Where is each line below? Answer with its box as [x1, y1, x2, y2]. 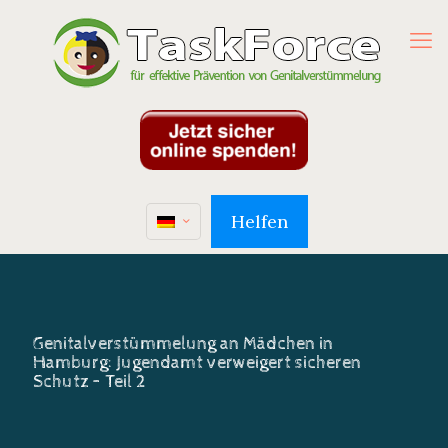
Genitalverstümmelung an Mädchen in [33, 333, 333, 354]
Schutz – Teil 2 [33, 371, 146, 392]
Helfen [230, 210, 288, 233]
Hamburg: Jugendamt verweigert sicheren [33, 352, 361, 373]
